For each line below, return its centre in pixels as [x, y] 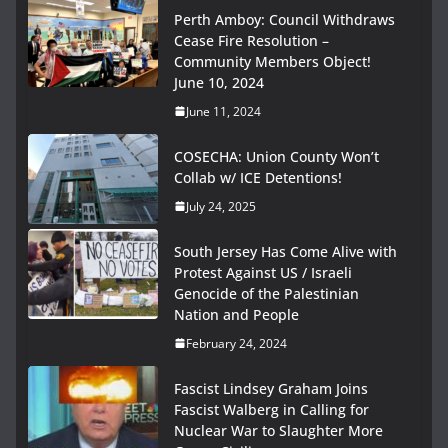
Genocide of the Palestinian [266, 293]
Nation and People [236, 314]
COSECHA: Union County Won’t [276, 156]
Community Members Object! [272, 61]
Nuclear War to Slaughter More [278, 430]
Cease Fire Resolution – [251, 40]
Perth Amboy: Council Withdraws [284, 19]
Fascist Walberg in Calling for [271, 409]
